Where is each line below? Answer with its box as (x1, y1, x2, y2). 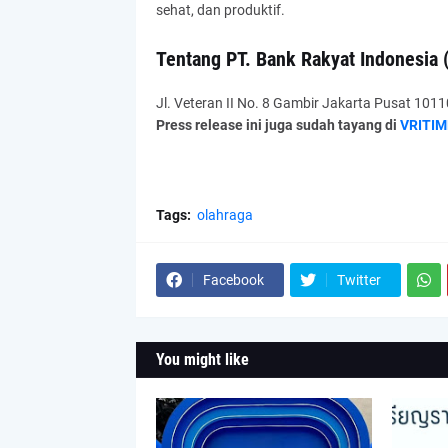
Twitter (336, 272, 381, 288)
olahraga (196, 207, 253, 223)
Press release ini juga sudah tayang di (155, 117, 400, 133)
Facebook (202, 272, 264, 288)
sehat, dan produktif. (155, 2, 285, 18)
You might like (155, 350, 249, 369)
